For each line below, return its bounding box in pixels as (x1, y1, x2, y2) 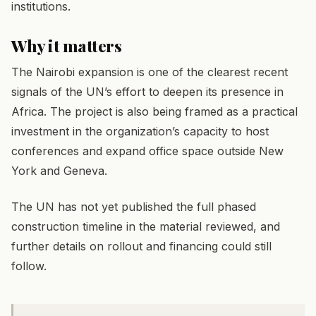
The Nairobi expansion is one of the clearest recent (11, 65, 288, 80)
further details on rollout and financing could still (11, 238, 272, 253)
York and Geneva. (11, 164, 107, 178)
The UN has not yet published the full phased (11, 199, 256, 214)
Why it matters (11, 35, 122, 57)
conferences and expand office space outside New (11, 144, 284, 159)
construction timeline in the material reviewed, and (11, 219, 280, 233)
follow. (11, 258, 47, 273)
